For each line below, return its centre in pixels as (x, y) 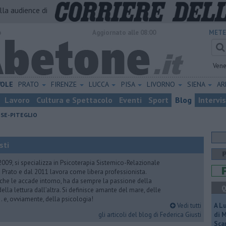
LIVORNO (162, 84)
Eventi (130, 100)
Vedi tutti (188, 206)
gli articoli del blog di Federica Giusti (150, 215)
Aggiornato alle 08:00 (124, 33)
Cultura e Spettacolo (74, 100)
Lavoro (17, 100)
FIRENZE (65, 84)
